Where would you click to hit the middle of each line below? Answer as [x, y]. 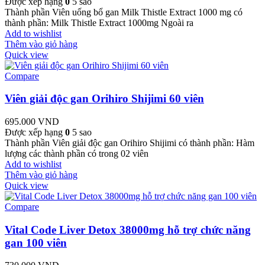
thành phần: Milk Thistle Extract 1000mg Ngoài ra [99, 22]
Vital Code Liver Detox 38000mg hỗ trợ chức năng [128, 230]
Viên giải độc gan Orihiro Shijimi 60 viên [104, 99]
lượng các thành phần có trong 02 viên [77, 153]
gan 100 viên [36, 243]
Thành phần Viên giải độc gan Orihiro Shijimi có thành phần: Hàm [130, 143]
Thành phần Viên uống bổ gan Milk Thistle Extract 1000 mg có [124, 12]
